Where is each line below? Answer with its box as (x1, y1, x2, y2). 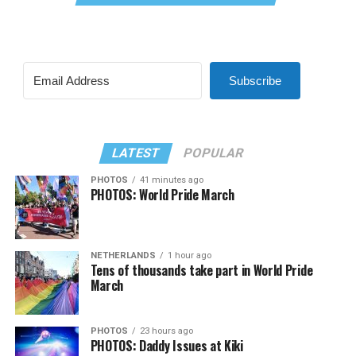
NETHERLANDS (90, 250, 156, 261)
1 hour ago (167, 250, 211, 261)
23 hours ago (139, 325, 193, 336)
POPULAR (182, 145, 246, 161)
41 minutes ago (139, 174, 203, 185)
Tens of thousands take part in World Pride (90, 260, 313, 280)
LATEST (110, 145, 163, 161)
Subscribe (228, 73, 281, 87)
